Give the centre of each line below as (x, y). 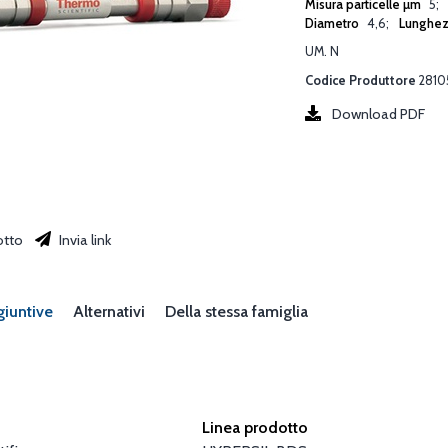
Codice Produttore (360, 80)
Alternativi (109, 311)
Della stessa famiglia (236, 311)
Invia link (83, 239)
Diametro (333, 23)
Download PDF (378, 113)
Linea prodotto (255, 427)
